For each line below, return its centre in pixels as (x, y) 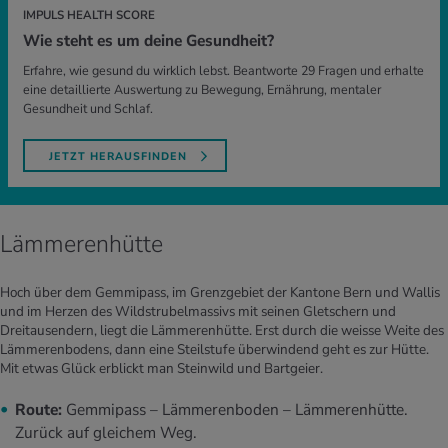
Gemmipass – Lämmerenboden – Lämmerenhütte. (235, 409)
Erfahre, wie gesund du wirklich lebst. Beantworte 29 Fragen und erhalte (223, 71)
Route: (38, 409)
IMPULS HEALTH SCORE (89, 15)
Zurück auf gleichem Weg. (108, 432)
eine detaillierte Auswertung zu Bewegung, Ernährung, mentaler (202, 90)
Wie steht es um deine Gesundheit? (148, 41)
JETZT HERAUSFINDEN (118, 157)
